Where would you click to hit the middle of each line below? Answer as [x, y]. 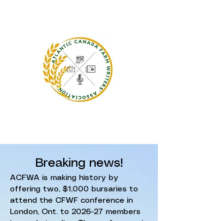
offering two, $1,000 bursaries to [74, 189]
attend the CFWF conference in [71, 201]
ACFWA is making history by [64, 178]
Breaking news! [79, 163]
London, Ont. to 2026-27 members [75, 212]
